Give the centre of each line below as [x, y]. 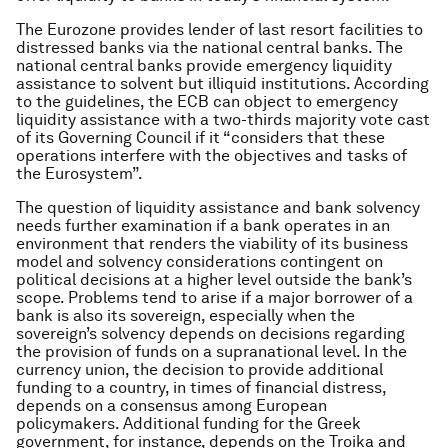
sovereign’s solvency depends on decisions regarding [210, 333]
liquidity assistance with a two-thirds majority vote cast [223, 119]
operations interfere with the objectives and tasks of [211, 155]
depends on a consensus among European [171, 405]
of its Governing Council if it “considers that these [200, 137]
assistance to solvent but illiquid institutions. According [222, 83]
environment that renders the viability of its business [212, 243]
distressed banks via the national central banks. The [209, 47]
